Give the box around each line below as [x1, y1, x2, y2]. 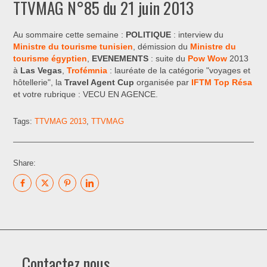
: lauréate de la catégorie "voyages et [107, 66, 251, 75]
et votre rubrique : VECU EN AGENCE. [13, 89, 159, 99]
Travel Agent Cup [64, 77, 135, 87]
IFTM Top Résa [191, 77, 253, 87]
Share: [13, 158, 36, 167]
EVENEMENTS [92, 54, 149, 63]
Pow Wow [188, 54, 228, 63]
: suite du [148, 54, 188, 63]
